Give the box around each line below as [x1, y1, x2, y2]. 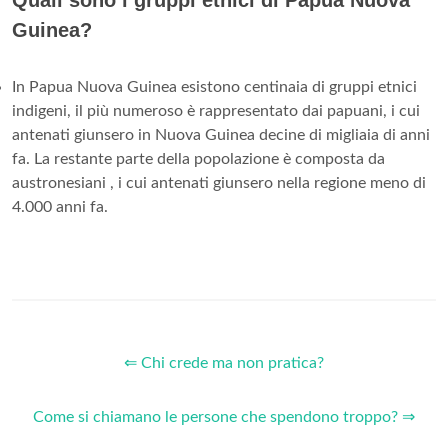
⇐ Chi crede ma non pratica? [124, 355, 324, 372]
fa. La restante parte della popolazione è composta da [12, 151, 385, 168]
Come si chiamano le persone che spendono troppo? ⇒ [33, 409, 415, 426]
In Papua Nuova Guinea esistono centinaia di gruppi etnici [12, 79, 417, 96]
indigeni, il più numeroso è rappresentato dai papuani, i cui [12, 103, 420, 120]
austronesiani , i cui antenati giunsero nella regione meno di [12, 175, 426, 192]
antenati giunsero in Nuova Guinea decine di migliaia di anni [12, 127, 430, 144]
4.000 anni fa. [12, 199, 108, 216]
